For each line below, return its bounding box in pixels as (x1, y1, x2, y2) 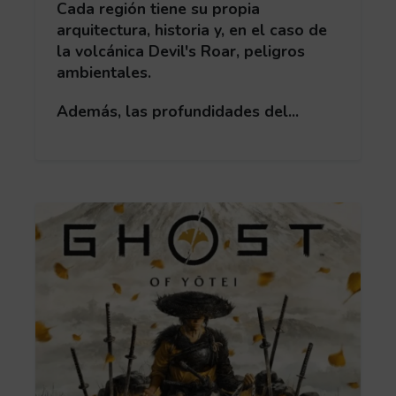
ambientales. (57, 62, 151, 84)
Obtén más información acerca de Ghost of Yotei (34, 201, 394, 223)
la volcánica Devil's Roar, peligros (57, 41, 305, 63)
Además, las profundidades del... (57, 100, 299, 122)
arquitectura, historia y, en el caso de (57, 19, 327, 42)
